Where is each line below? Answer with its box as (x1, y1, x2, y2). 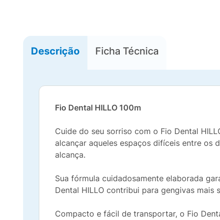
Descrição (31, 45, 80, 57)
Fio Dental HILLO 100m (55, 103, 141, 112)
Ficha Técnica (95, 45, 159, 57)
